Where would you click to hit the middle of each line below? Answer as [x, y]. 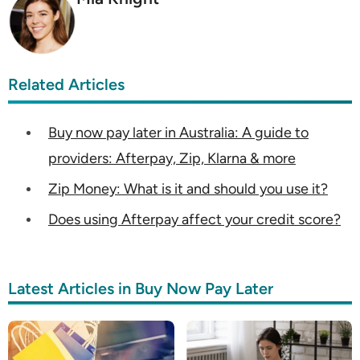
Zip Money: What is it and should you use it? [188, 189]
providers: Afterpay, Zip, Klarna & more [172, 159]
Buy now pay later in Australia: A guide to [178, 133]
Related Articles [66, 85]
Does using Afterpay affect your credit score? [194, 220]
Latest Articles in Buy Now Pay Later [141, 289]
